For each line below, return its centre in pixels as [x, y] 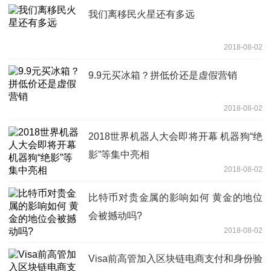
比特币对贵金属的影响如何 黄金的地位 [175, 198]
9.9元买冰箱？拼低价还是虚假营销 [163, 76]
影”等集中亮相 [119, 155]
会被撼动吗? [115, 216]
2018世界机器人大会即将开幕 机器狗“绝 [175, 137]
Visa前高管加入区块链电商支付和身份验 [175, 259]
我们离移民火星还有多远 [142, 15]
